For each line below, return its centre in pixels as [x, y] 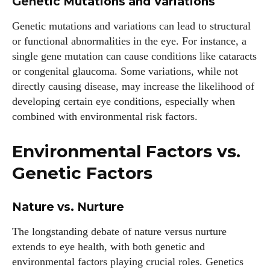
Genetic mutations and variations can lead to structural [131, 26]
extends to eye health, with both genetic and [108, 246]
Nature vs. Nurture [68, 207]
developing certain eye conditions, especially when [124, 101]
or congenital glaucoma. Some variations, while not [125, 71]
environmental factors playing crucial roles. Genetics [128, 262]
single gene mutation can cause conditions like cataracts [134, 56]
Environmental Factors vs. [126, 151]
